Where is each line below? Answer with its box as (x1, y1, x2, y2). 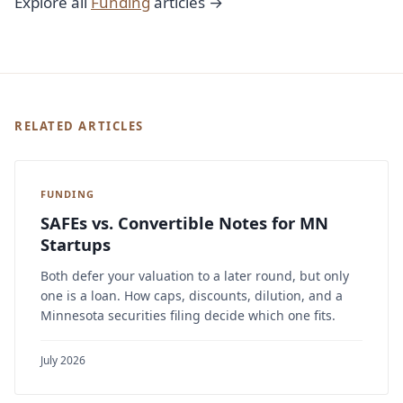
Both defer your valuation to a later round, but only (40, 267, 349, 285)
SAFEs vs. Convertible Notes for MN (40, 211, 328, 235)
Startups (40, 233, 111, 256)
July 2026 (40, 353, 85, 369)
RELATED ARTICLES (14, 118, 144, 135)
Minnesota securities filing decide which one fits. (40, 307, 336, 325)
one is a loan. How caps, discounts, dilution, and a (40, 287, 343, 305)
